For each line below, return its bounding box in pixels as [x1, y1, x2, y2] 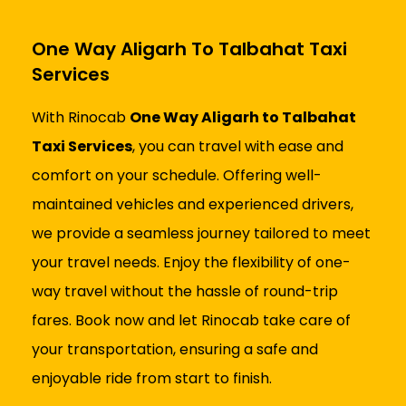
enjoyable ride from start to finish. [32, 368, 272, 390]
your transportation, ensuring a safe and [32, 339, 318, 361]
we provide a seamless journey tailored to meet [32, 223, 371, 245]
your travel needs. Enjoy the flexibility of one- [32, 252, 351, 274]
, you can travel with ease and [132, 136, 343, 158]
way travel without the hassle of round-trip [32, 281, 338, 303]
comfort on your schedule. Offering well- [32, 165, 322, 187]
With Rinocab [32, 107, 130, 129]
